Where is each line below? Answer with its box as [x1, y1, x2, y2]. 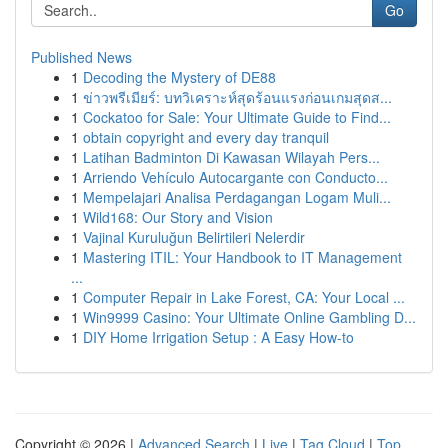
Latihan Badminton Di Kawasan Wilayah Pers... [83, 147, 380, 167]
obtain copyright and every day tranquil [83, 127, 329, 147]
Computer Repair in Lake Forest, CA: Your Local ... [83, 287, 405, 307]
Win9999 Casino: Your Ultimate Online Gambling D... [83, 307, 416, 327]
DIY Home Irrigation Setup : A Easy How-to [83, 327, 354, 347]
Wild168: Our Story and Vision [83, 207, 273, 227]
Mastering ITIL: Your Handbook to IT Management [83, 247, 402, 267]
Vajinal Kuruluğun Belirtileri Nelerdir [83, 227, 305, 247]
